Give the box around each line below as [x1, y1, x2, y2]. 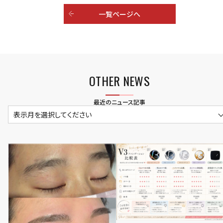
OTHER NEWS [89, 71, 150, 90]
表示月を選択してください [13, 109, 92, 119]
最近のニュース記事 [93, 97, 146, 106]
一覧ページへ [98, 8, 141, 19]
